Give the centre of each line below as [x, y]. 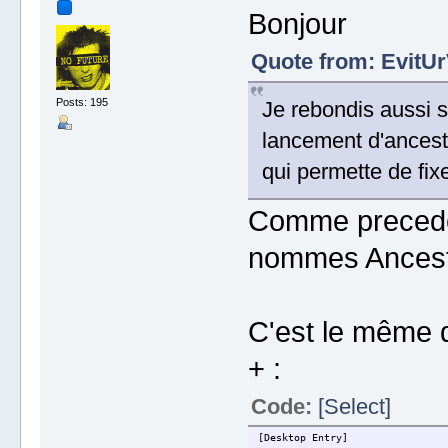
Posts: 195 [82, 102]
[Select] [354, 406]
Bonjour [297, 23]
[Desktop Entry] [302, 437]
